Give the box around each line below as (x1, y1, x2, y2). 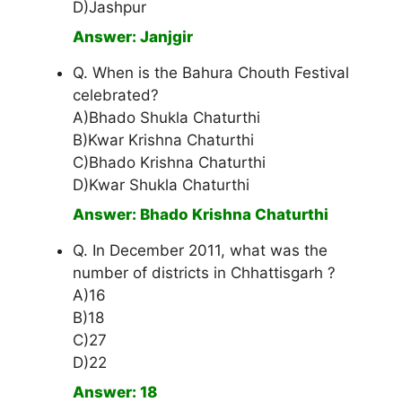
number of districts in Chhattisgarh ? (73, 264, 336, 283)
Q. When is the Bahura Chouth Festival (73, 64, 349, 83)
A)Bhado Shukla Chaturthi (73, 109, 260, 127)
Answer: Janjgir (73, 28, 193, 47)
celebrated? (73, 86, 159, 105)
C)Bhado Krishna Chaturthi (73, 153, 266, 172)
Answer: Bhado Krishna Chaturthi (73, 205, 328, 224)
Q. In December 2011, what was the (73, 241, 328, 260)
